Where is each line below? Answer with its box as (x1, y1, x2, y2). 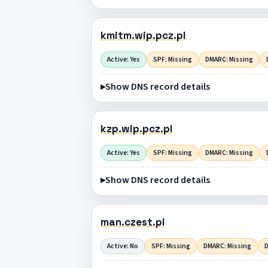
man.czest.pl (100, 215, 165, 229)
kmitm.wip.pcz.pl (100, 29, 185, 42)
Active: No (106, 240, 138, 251)
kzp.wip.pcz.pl (100, 122, 172, 136)
